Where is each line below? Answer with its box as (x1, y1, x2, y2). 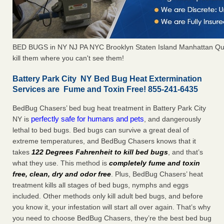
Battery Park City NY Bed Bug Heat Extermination (12, 74, 202, 83)
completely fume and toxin (109, 159, 200, 167)
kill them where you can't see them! (12, 54, 124, 62)
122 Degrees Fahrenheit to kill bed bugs (31, 148, 168, 156)
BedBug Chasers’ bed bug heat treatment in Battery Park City (12, 104, 208, 112)
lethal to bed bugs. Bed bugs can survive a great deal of (12, 126, 189, 134)
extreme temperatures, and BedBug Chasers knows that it (12, 137, 196, 145)
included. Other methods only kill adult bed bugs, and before (12, 192, 203, 200)
